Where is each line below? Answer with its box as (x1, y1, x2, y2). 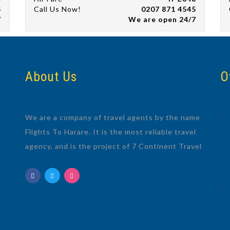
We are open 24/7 (128, 15, 196, 24)
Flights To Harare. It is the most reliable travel (25, 127, 196, 136)
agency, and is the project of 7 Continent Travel (25, 141, 202, 150)
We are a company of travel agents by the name (25, 112, 200, 122)
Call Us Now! (34, 5, 81, 14)
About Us (25, 69, 77, 85)
